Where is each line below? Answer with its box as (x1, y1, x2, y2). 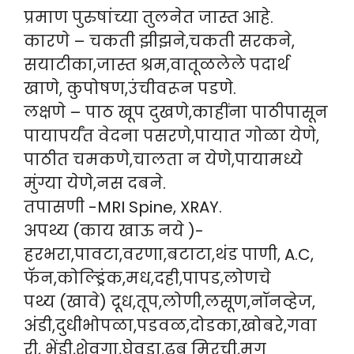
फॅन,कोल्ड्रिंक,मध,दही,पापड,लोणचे (24, 267, 271, 290)
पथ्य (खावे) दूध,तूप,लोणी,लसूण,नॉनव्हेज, (24, 291, 315, 314)
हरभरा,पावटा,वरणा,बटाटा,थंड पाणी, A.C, (24, 243, 314, 266)
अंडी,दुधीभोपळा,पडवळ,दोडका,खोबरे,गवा (24, 314, 317, 337)
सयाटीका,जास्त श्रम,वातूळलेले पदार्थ (24, 54, 289, 77)
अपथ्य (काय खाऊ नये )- (24, 220, 204, 243)
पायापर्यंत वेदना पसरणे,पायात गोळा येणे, (24, 125, 319, 148)
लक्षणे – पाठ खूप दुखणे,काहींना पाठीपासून (24, 101, 328, 124)
